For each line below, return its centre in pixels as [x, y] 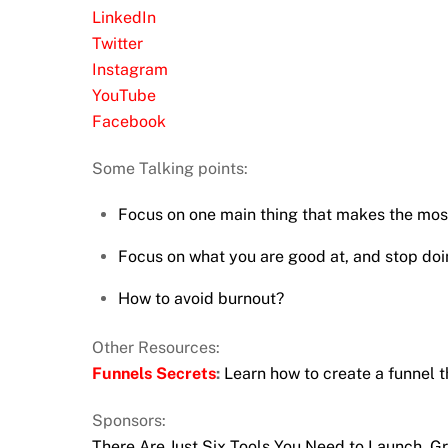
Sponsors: [129, 420]
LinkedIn [124, 17]
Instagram [130, 69]
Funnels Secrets [154, 373]
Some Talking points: [170, 168]
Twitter [117, 43]
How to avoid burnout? [200, 299]
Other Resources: [156, 347]
